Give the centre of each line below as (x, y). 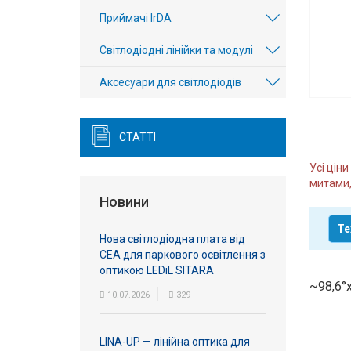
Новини (124, 202)
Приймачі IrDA (136, 18)
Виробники (92, 79)
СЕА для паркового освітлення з (183, 255)
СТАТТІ (138, 137)
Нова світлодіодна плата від (172, 239)
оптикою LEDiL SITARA (157, 270)
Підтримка (91, 216)
